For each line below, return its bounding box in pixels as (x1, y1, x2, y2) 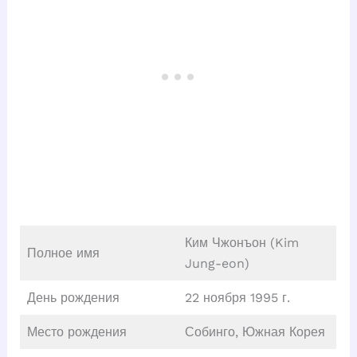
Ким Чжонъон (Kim (184, 234, 299, 250)
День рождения (26, 289, 120, 305)
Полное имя (26, 245, 100, 261)
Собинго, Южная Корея (184, 324, 325, 339)
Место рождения (26, 324, 127, 339)
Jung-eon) (184, 255, 249, 271)
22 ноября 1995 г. (184, 289, 290, 305)
